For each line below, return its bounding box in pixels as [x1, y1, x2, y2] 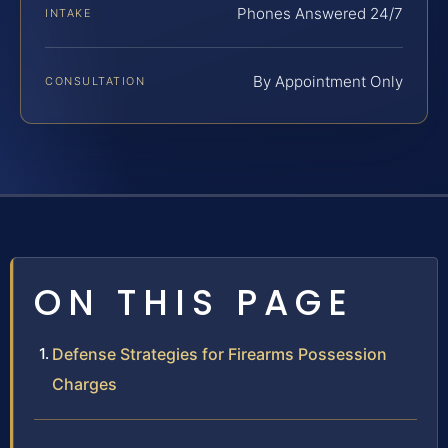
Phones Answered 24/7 [237, 3, 403, 23]
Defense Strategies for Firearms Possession [52, 343, 387, 364]
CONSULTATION [45, 73, 146, 88]
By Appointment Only [253, 71, 403, 91]
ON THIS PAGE [34, 277, 354, 327]
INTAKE [45, 5, 92, 20]
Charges [52, 373, 117, 394]
